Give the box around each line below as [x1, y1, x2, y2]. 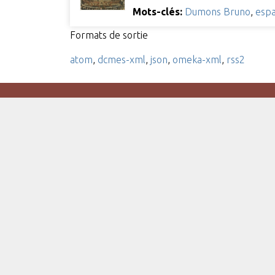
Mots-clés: [132, 6, 182, 17]
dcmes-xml [97, 53, 145, 65]
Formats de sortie [69, 29, 148, 41]
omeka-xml [172, 53, 222, 65]
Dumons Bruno [184, 6, 250, 17]
